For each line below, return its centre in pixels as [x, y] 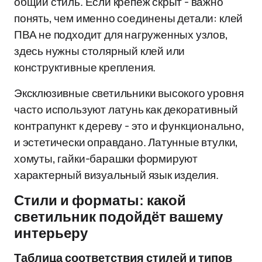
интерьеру [51, 233]
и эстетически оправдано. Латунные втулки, [126, 142]
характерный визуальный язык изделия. [117, 175]
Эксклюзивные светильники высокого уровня [129, 93]
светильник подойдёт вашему [118, 217]
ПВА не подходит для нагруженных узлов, [121, 35]
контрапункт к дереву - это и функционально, [129, 126]
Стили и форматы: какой [100, 201]
